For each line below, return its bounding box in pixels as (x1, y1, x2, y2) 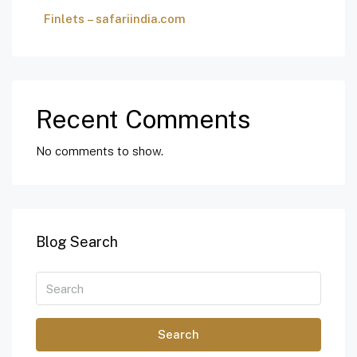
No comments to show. (36, 144, 163, 159)
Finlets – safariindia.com (44, 12, 186, 26)
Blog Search (36, 233, 118, 251)
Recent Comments (36, 104, 250, 135)
